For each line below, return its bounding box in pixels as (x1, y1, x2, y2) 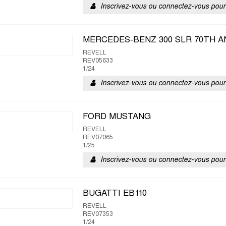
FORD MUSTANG (83, 113, 151, 121)
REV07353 (83, 211, 113, 217)
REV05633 (83, 58, 113, 64)
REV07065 (83, 135, 113, 141)
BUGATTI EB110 (83, 190, 147, 198)
